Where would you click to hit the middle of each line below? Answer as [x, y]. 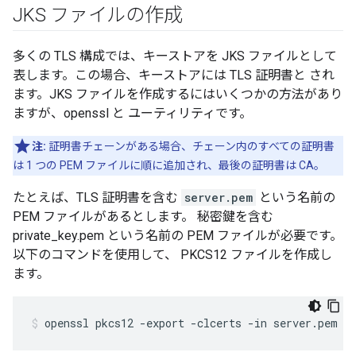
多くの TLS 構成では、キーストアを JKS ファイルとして [175, 56]
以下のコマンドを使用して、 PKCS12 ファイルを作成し [172, 255]
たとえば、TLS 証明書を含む [97, 197]
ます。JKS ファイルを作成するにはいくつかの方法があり [178, 94]
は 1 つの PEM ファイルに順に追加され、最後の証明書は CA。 [169, 165]
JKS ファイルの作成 [98, 15]
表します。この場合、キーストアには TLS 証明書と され [174, 75]
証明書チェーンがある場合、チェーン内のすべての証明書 [190, 146]
